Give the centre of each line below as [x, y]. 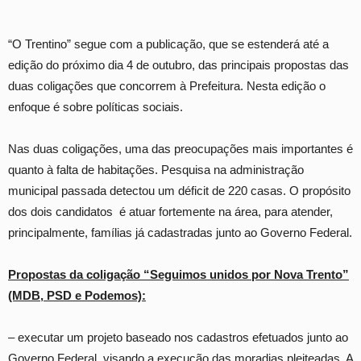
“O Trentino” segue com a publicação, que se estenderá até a [168, 44]
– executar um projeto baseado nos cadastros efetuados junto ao [178, 338]
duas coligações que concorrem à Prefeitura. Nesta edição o [167, 86]
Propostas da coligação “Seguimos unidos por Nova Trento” [178, 275]
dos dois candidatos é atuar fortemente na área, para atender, [170, 212]
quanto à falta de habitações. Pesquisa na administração [156, 170]
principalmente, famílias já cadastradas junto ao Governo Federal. [180, 233]
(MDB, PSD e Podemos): [77, 296]
